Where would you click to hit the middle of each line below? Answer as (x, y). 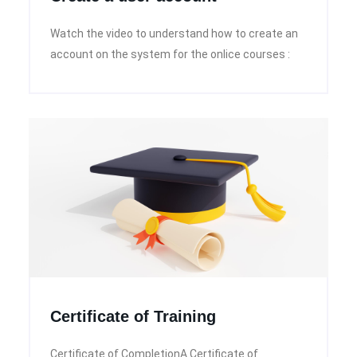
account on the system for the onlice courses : (170, 55)
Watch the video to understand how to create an (174, 34)
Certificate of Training (133, 317)
